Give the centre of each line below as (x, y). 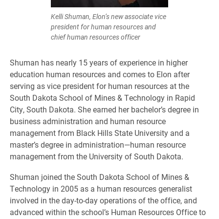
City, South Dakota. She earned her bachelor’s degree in (104, 109)
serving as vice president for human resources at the (99, 86)
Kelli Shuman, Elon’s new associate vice (109, 16)
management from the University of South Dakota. (97, 156)
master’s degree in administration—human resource (98, 144)
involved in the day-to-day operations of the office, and (103, 200)
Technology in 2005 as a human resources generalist (101, 188)
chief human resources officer (96, 37)
